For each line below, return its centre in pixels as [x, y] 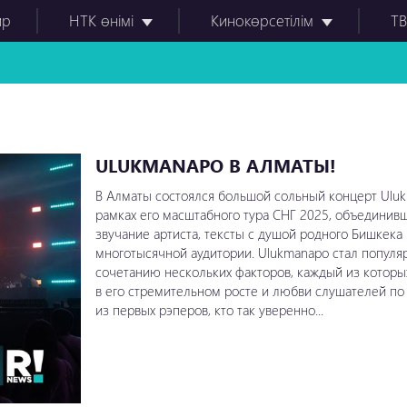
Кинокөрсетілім [262, 20]
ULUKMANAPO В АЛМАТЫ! [215, 164]
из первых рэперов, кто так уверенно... [209, 310]
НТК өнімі [101, 20]
